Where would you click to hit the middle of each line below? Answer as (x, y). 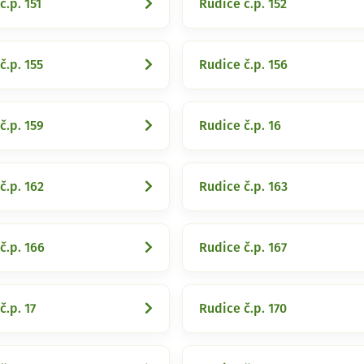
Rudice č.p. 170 (243, 309)
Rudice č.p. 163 (243, 187)
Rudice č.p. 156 (243, 65)
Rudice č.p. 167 (243, 248)
